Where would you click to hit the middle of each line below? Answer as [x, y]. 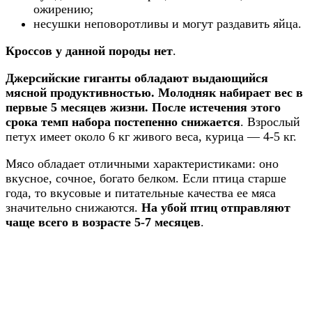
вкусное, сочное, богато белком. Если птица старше [146, 178]
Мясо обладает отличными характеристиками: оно [142, 163]
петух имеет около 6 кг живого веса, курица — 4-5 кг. [151, 136]
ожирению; [63, 9]
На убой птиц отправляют [216, 207]
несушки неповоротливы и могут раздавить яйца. [167, 23]
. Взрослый [270, 122]
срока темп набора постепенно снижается [123, 122]
